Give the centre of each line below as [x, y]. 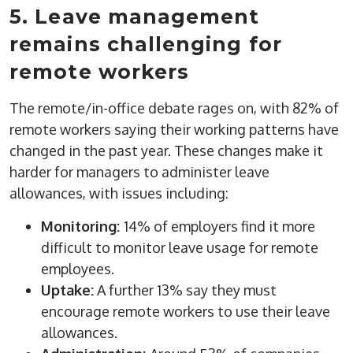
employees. [78, 269]
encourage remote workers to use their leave [186, 312]
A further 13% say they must [186, 290]
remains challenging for [146, 45]
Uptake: [68, 290]
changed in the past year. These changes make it [167, 151]
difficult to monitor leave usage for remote [180, 248]
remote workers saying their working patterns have [175, 130]
